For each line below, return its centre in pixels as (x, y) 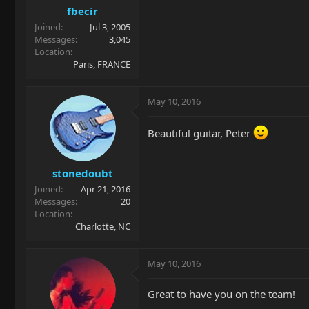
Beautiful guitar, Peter (200, 133)
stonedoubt (82, 173)
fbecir (82, 11)
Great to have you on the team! (221, 294)
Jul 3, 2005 (110, 27)
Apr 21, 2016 (106, 189)
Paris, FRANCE (102, 64)
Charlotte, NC (103, 227)
